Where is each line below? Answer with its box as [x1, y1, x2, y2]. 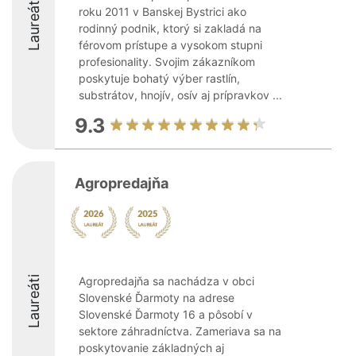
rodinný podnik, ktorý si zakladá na [79, 21, 261, 35]
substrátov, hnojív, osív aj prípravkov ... [79, 88, 282, 102]
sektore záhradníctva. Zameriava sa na [79, 324, 281, 338]
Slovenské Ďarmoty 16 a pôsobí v [79, 308, 253, 321]
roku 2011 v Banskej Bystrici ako [79, 5, 246, 18]
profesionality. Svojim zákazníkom [79, 55, 255, 68]
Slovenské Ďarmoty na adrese [79, 291, 234, 304]
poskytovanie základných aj [79, 341, 224, 354]
